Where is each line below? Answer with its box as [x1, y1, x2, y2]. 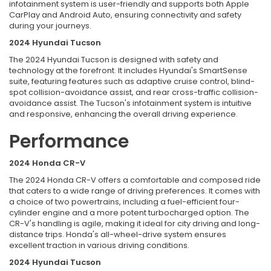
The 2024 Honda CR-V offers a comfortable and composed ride [9, 174, 261, 186]
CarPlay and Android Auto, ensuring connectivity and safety [9, 8, 241, 21]
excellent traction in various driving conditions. [9, 239, 189, 251]
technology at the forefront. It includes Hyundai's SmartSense [9, 64, 247, 76]
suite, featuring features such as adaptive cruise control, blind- [9, 75, 255, 87]
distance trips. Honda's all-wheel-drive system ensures [9, 228, 226, 240]
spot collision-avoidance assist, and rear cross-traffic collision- [9, 86, 258, 98]
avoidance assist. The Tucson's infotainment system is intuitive [9, 97, 252, 109]
